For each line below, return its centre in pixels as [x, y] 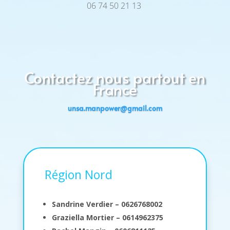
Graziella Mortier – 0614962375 [107, 217]
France [115, 89]
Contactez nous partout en [115, 77]
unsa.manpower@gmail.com [115, 108]
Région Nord [78, 174]
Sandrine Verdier [82, 204]
